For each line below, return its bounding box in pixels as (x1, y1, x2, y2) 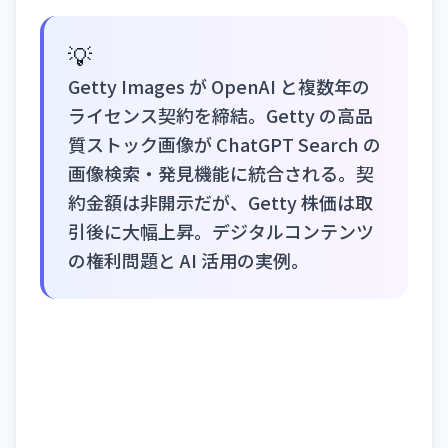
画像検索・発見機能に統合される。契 (68, 160, 374, 187)
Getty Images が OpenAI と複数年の (68, 73, 370, 100)
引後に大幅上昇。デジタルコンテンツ (68, 218, 374, 245)
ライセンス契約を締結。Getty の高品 (68, 102, 373, 129)
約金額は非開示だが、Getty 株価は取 (68, 189, 373, 216)
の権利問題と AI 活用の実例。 (68, 247, 309, 274)
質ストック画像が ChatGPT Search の (68, 131, 381, 158)
